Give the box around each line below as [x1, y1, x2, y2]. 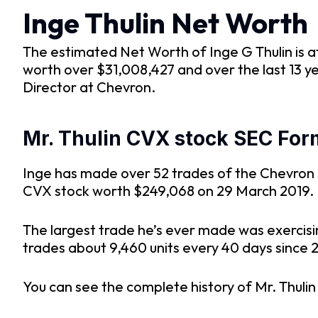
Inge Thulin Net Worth [23, 5, 308, 40]
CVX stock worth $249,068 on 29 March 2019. [23, 182, 314, 200]
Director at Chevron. [23, 78, 155, 96]
